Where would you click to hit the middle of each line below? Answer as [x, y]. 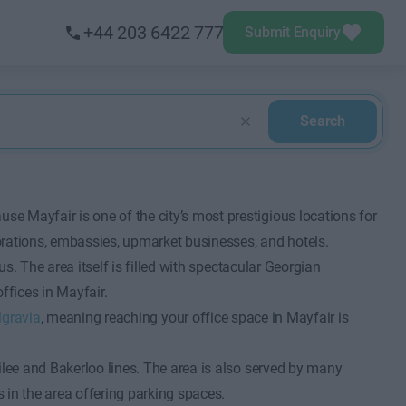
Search [323, 121]
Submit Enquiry [293, 32]
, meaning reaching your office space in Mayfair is [194, 318]
